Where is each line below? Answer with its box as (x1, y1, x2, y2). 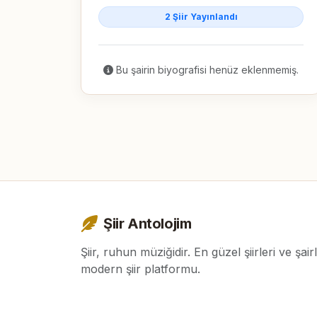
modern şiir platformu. (81, 262, 200, 276)
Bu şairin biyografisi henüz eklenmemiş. (113, 63, 299, 76)
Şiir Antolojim (103, 215, 192, 232)
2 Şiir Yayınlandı (164, 11, 238, 22)
